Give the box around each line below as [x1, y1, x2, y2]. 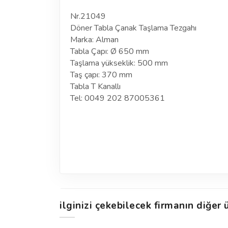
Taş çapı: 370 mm [70, 69, 132, 80]
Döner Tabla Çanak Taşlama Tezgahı [70, 22, 196, 34]
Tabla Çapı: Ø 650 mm [70, 46, 149, 57]
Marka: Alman [70, 34, 119, 45]
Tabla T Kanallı [70, 81, 121, 92]
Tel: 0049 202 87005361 [70, 93, 165, 104]
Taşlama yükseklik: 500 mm [70, 58, 168, 69]
